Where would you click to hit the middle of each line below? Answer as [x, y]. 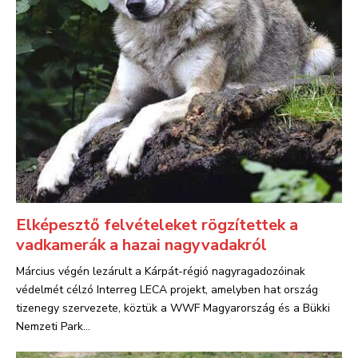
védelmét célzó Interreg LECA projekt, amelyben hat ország [167, 290]
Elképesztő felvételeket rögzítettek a [157, 225]
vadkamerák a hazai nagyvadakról [141, 245]
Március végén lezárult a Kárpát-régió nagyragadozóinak [161, 271]
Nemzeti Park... [53, 326]
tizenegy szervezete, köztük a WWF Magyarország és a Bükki [173, 308]
